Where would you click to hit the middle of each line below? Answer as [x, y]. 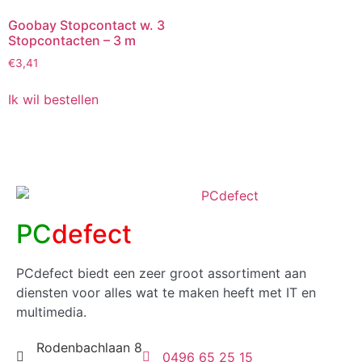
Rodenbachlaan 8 [89, 348]
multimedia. [51, 312]
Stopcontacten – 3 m [72, 40]
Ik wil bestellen [53, 99]
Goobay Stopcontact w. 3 [86, 25]
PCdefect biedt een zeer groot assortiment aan [161, 274]
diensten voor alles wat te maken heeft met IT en [166, 293]
